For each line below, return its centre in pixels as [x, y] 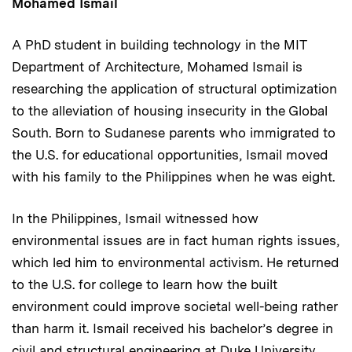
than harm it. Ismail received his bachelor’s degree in [172, 328]
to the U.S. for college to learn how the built [145, 284]
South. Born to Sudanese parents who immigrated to [174, 132]
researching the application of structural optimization [174, 88]
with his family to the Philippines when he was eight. [173, 176]
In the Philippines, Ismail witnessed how [135, 218]
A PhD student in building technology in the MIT [159, 44]
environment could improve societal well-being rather [174, 306]
